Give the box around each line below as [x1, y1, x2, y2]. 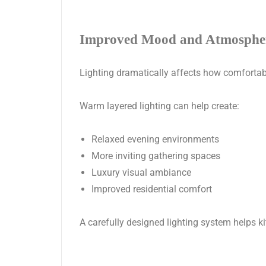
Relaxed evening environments [91, 134, 219, 145]
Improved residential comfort [91, 183, 212, 195]
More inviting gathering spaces [91, 150, 220, 162]
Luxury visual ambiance [91, 167, 191, 179]
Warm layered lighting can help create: [80, 100, 239, 112]
